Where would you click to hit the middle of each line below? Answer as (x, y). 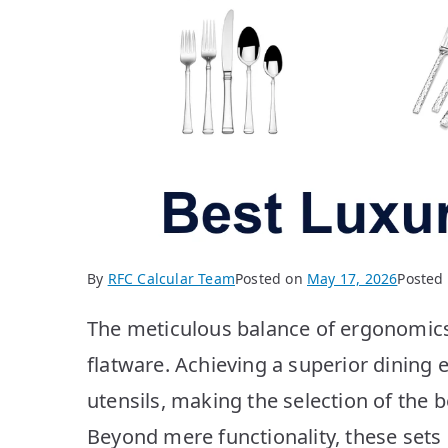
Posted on (271, 278)
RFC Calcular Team (171, 278)
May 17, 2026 (352, 278)
